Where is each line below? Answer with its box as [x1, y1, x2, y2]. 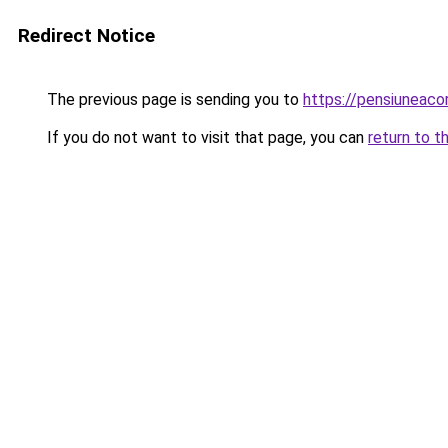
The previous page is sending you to [43, 90, 303, 109]
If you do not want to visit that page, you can [43, 128, 368, 147]
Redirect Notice [18, 24, 155, 47]
